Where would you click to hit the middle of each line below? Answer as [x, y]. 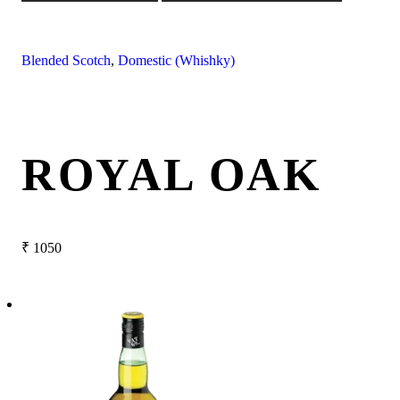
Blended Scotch [66, 61]
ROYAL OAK [171, 174]
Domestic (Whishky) [176, 61]
